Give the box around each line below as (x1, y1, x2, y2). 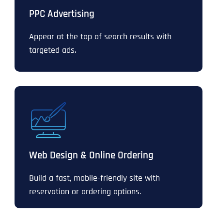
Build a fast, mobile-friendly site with (29, 172, 160, 184)
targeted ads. (29, 45, 76, 56)
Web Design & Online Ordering (29, 149, 154, 162)
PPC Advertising (29, 8, 94, 21)
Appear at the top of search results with (29, 31, 171, 43)
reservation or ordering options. (29, 186, 141, 198)
